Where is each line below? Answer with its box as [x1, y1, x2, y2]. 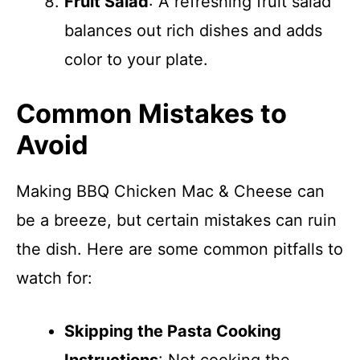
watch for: [16, 268, 92, 288]
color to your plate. [64, 50, 208, 69]
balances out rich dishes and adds [64, 21, 322, 40]
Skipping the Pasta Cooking [64, 321, 281, 341]
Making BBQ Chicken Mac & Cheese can [16, 182, 325, 201]
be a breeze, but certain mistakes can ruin [16, 211, 337, 230]
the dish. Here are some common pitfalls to [16, 239, 343, 259]
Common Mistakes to [16, 98, 287, 129]
